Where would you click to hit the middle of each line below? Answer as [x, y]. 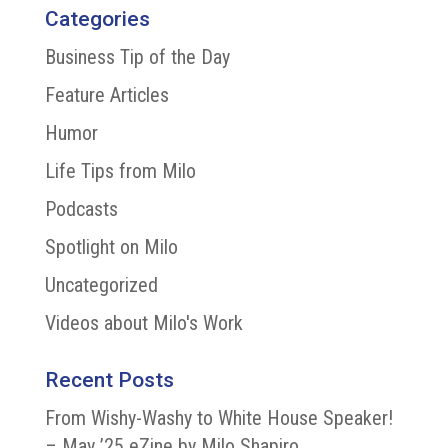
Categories [97, 19]
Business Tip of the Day [137, 57]
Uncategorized [101, 285]
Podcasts [81, 209]
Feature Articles [106, 95]
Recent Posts [109, 380]
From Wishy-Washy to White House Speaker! [218, 418]
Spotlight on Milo [111, 247]
